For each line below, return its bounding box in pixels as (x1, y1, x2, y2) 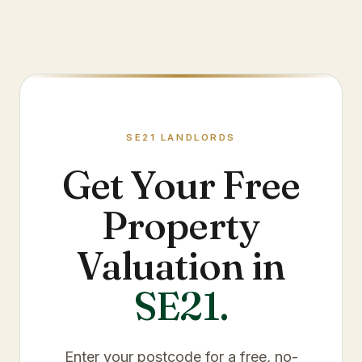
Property (102, 201, 260, 249)
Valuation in (77, 242, 285, 289)
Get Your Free (61, 161, 301, 208)
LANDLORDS (156, 132, 236, 143)
